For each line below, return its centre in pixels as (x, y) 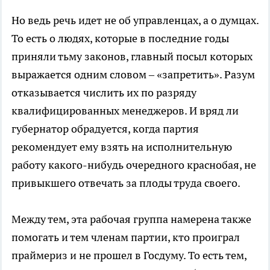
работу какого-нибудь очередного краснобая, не (134, 165)
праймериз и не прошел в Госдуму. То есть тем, (129, 255)
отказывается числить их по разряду (104, 92)
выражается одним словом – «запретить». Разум (133, 74)
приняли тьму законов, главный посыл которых (132, 56)
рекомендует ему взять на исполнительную (122, 146)
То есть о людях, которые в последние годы (120, 38)
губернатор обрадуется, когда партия (105, 128)
